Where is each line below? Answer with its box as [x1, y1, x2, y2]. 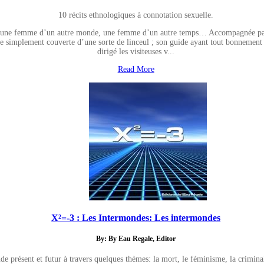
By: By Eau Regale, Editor [96, 235, 176, 243]
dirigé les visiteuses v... [97, 47, 175, 56]
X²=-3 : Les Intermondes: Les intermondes [51, 212, 221, 223]
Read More [117, 64, 154, 74]
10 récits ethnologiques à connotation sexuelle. [58, 10, 214, 19]
